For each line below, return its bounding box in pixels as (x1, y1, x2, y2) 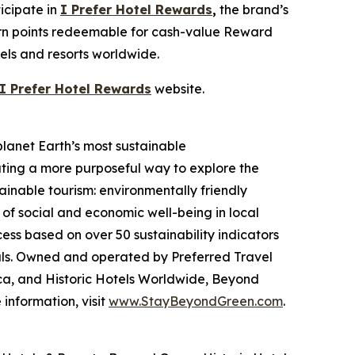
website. (151, 81, 204, 97)
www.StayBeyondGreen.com (109, 293, 283, 309)
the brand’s (216, 2, 288, 17)
